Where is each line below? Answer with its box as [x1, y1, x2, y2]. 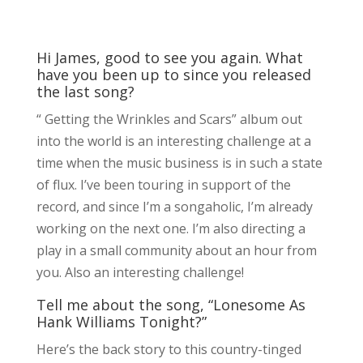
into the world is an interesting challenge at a [36, 131, 311, 150]
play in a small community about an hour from [36, 241, 317, 259]
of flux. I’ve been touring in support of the [36, 175, 291, 194]
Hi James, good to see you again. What [36, 47, 303, 67]
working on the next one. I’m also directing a [36, 219, 305, 237]
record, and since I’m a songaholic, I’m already [36, 197, 313, 216]
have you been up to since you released [36, 64, 311, 84]
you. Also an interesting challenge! [36, 263, 244, 281]
